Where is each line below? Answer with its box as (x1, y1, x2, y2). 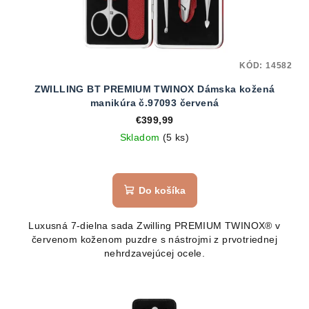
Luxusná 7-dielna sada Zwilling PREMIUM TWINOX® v (28, 219, 281, 231)
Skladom (119, 131, 163, 143)
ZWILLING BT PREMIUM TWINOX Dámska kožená (34, 83, 275, 94)
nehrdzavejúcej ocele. (103, 247, 206, 259)
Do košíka (138, 184, 186, 196)
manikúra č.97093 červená (90, 97, 219, 108)
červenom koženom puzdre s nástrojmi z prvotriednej (32, 233, 277, 245)
